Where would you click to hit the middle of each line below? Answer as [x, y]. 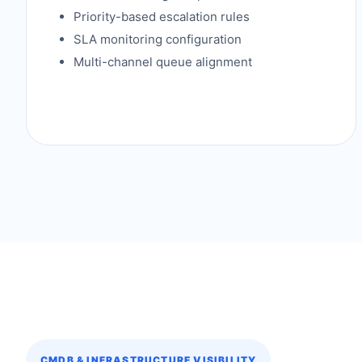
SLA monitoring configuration [158, 39]
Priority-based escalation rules [162, 17]
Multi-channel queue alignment [163, 62]
